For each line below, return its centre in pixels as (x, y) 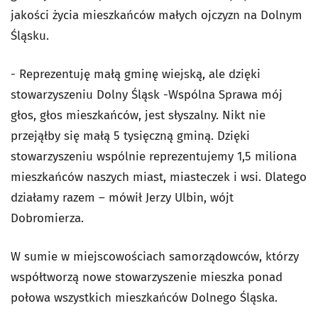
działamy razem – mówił (78, 197)
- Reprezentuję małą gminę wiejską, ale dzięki (136, 74)
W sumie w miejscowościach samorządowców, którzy (155, 256)
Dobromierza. (47, 218)
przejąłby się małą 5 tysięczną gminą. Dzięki (130, 136)
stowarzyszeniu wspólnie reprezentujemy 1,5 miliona (154, 156)
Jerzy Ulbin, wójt (190, 197)
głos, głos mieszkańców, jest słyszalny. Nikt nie (138, 115)
